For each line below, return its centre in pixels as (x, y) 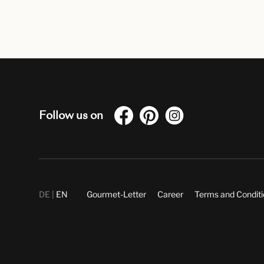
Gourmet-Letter (117, 194)
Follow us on (71, 115)
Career (171, 194)
